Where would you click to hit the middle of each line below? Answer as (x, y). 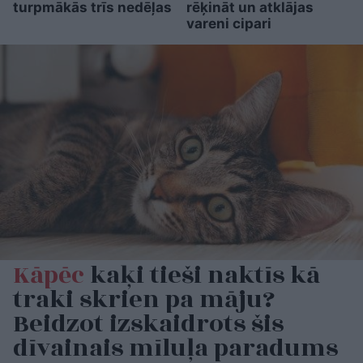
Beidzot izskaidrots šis (148, 325)
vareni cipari (228, 23)
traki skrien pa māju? (144, 300)
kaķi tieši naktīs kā (202, 276)
